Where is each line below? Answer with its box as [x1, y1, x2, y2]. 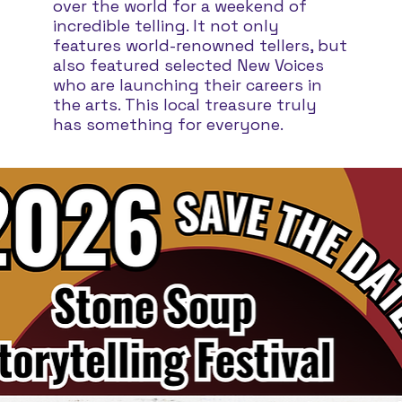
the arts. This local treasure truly [53, 94, 318, 116]
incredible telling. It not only [53, 15, 280, 37]
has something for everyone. [53, 114, 284, 135]
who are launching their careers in [53, 74, 323, 96]
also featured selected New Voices [53, 55, 325, 76]
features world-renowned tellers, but [53, 35, 348, 57]
